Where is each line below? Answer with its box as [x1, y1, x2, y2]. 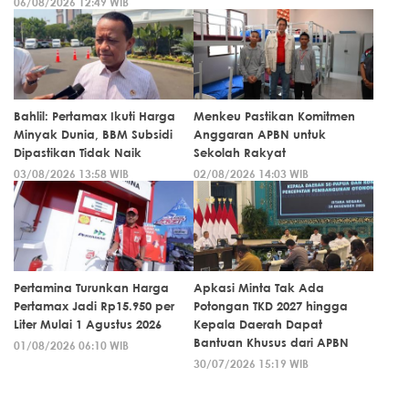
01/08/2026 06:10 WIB [14, 337, 129, 352]
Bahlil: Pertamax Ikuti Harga [14, 108, 175, 123]
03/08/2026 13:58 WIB [14, 165, 129, 181]
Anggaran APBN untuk [194, 126, 326, 142]
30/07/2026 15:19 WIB [194, 355, 309, 371]
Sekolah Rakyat [194, 144, 286, 160]
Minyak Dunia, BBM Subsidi [14, 126, 173, 142]
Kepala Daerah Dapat [194, 316, 322, 331]
